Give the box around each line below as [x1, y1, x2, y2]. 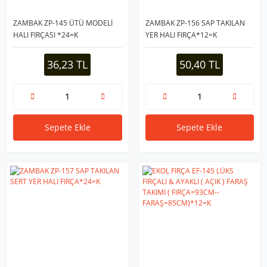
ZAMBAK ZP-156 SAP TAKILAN [145, 17, 245, 28]
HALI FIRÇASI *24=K [13, 29, 78, 40]
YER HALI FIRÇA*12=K [145, 29, 217, 40]
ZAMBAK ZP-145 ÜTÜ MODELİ [13, 17, 113, 28]
